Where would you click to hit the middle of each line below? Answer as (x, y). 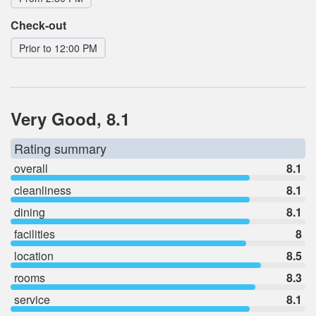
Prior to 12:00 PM (58, 48)
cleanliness (43, 190)
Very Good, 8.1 (70, 118)
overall (31, 168)
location (34, 255)
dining (30, 212)
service (32, 299)
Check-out (38, 25)
